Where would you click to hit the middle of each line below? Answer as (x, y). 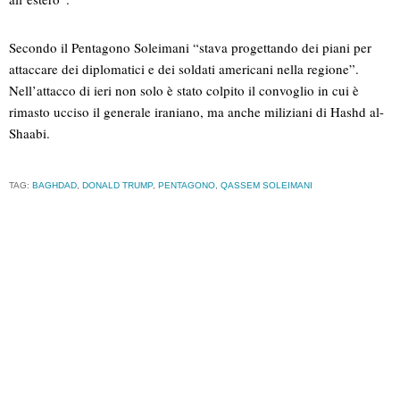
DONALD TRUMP (117, 186)
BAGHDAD (54, 186)
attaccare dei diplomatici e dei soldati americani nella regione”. (184, 69)
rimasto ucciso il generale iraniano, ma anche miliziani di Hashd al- (196, 112)
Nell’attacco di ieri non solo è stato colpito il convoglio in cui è (184, 91)
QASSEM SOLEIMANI (267, 186)
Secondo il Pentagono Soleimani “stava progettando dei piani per (190, 48)
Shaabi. (29, 133)
